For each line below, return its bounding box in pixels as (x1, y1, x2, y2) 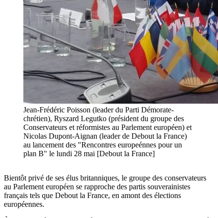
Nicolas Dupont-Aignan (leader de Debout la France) (23, 132, 187, 141)
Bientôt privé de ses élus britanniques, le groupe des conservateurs (4, 174, 206, 182)
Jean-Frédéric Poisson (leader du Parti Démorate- (23, 106, 174, 114)
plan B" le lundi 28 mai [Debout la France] (23, 149, 155, 158)
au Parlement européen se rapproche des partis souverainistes (4, 182, 190, 191)
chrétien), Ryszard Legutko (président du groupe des (23, 114, 184, 123)
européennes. (4, 200, 44, 209)
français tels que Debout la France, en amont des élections (4, 191, 181, 200)
